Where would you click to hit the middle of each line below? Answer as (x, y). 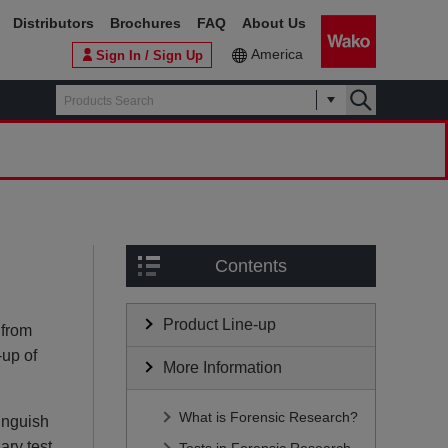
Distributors (53, 23)
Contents (251, 266)
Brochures (145, 23)
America (277, 54)
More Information (222, 367)
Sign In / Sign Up (149, 55)
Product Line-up (219, 324)
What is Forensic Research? (268, 417)
